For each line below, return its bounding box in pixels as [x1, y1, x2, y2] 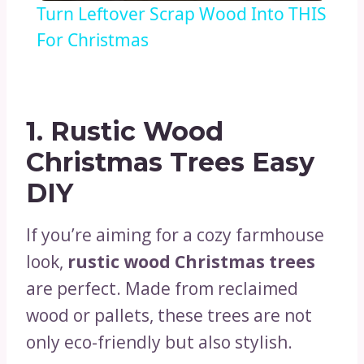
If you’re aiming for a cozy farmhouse [26, 223, 324, 246]
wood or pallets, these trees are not [26, 304, 312, 327]
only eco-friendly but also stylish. [26, 331, 292, 353]
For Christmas [36, 28, 149, 51]
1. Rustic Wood [26, 115, 223, 147]
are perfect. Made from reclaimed [26, 277, 298, 300]
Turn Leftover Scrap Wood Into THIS [36, 2, 327, 25]
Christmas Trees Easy [26, 146, 314, 178]
